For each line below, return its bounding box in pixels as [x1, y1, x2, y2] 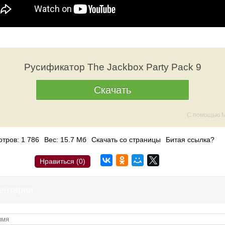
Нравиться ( [40, 157, 79, 165]
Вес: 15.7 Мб [44, 136, 86, 144]
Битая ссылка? [166, 136, 214, 144]
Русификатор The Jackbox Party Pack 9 [24, 62, 201, 72]
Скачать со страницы [91, 136, 161, 144]
